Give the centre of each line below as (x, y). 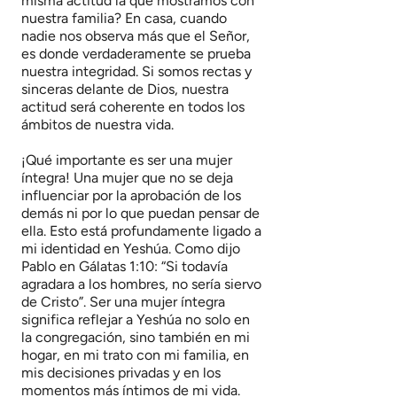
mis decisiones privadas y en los (121, 373)
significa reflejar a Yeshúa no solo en (136, 319)
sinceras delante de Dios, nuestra (125, 89)
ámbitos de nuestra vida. (97, 125)
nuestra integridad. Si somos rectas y (136, 71)
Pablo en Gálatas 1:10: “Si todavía (125, 266)
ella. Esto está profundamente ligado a (141, 231)
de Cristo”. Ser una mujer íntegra (123, 302)
